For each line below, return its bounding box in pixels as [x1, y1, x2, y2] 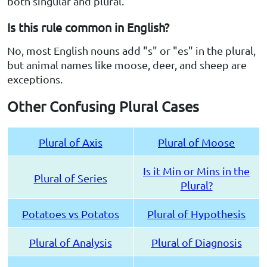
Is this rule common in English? [7, 20, 169, 35]
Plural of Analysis [29, 236, 112, 249]
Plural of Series [33, 172, 107, 185]
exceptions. [7, 73, 63, 86]
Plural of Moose [158, 136, 235, 149]
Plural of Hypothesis [147, 207, 246, 221]
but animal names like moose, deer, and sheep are [7, 58, 247, 72]
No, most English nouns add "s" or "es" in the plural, [7, 44, 256, 57]
